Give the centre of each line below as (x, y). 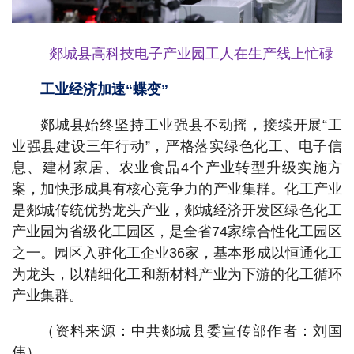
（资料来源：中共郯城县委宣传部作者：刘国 (191, 331)
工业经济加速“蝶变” (104, 90)
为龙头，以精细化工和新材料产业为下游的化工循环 (177, 275)
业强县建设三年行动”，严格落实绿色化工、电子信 (177, 147)
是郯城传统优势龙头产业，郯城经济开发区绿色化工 (177, 211)
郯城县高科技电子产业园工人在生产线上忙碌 (191, 54)
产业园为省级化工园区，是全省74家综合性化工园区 (177, 232)
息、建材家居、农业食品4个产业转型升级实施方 (177, 168)
